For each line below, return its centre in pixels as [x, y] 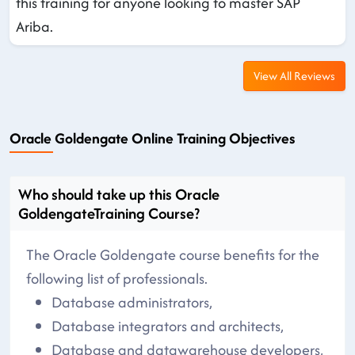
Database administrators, [132, 302]
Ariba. [34, 26]
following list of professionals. [117, 278]
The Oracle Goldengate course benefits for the [173, 254]
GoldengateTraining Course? [109, 213]
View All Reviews [294, 75]
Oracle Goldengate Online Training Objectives [152, 138]
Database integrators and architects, [168, 326]
